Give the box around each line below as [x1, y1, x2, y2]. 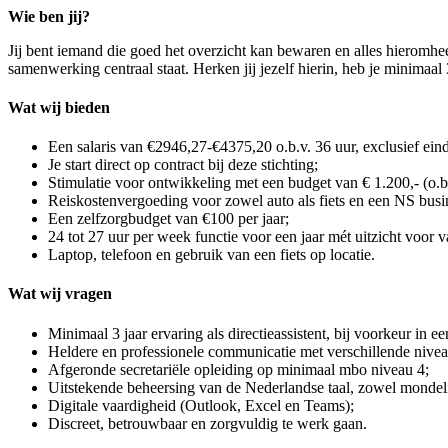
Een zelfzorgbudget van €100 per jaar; [48, 210, 289, 228]
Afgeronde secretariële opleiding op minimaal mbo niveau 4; [48, 360, 429, 378]
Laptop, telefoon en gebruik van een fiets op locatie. [48, 246, 375, 264]
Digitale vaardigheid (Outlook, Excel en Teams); [48, 396, 354, 414]
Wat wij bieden [8, 98, 110, 116]
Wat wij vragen [8, 285, 112, 303]
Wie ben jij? [8, 7, 90, 25]
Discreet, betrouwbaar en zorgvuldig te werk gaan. [48, 414, 367, 432]
